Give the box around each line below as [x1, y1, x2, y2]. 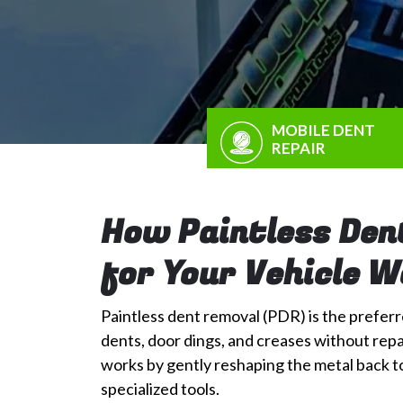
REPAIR [271, 138, 326, 157]
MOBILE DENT [271, 120, 375, 139]
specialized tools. [101, 378, 219, 399]
